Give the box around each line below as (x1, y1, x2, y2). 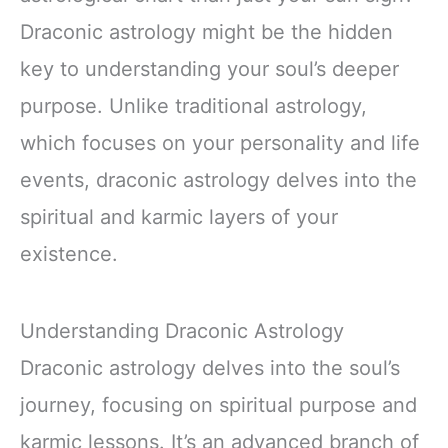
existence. (20, 242, 118, 267)
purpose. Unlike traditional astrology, (20, 94, 367, 119)
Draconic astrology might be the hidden (20, 20, 393, 45)
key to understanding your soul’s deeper (20, 57, 399, 82)
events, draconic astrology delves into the (20, 168, 417, 193)
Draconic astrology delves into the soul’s (20, 356, 400, 381)
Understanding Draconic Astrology (20, 319, 344, 344)
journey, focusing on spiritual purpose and (20, 393, 417, 418)
